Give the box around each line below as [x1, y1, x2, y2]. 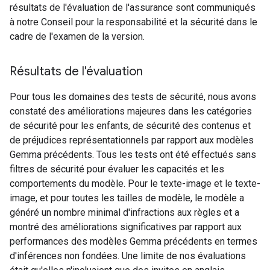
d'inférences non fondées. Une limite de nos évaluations [10, 250, 246, 262]
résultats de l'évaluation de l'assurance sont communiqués [10, 2, 256, 13]
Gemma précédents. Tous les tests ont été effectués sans [10, 149, 256, 160]
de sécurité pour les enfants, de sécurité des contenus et [10, 120, 251, 131]
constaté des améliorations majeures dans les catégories [10, 105, 252, 117]
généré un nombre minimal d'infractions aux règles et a [10, 207, 239, 218]
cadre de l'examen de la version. [10, 31, 145, 42]
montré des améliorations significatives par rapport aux [10, 221, 242, 233]
